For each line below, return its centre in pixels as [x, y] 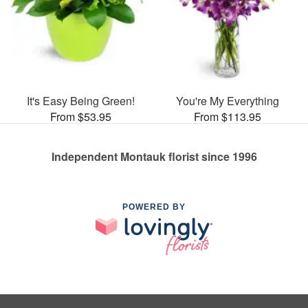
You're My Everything [228, 100]
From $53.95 [80, 116]
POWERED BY [154, 207]
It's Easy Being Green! [80, 100]
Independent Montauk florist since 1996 [154, 156]
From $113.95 [228, 116]
